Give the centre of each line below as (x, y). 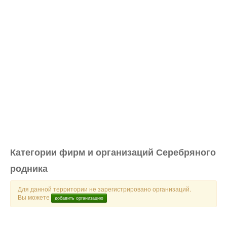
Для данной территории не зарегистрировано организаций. (104, 189)
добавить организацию (79, 198)
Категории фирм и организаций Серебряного (113, 152)
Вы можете (34, 197)
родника (29, 168)
